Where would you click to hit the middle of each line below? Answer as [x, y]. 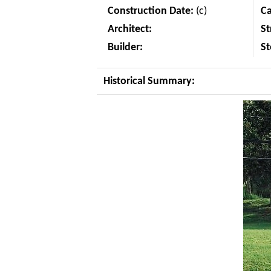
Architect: [130, 29]
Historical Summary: [149, 81]
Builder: [126, 47]
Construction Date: [151, 11]
